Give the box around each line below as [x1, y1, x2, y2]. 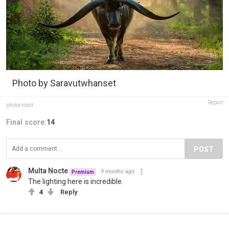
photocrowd [6, 102, 33, 108]
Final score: [6, 118, 47, 127]
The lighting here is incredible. [28, 177, 123, 186]
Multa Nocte [28, 167, 68, 175]
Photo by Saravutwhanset [12, 78, 116, 89]
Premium [72, 169, 94, 175]
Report [208, 100, 223, 106]
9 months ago [101, 168, 134, 175]
